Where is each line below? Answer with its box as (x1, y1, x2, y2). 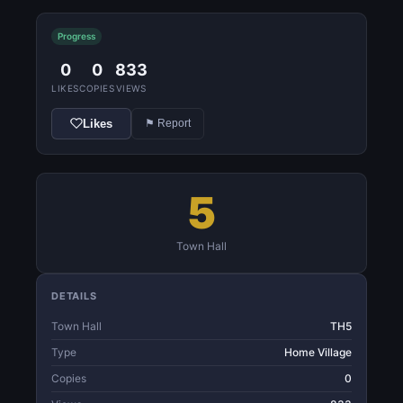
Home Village (284, 345, 352, 359)
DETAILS (51, 289, 97, 302)
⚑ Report (145, 117, 191, 130)
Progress (58, 30, 95, 41)
